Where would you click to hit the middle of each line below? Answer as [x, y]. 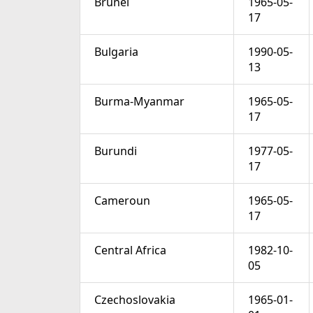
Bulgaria [116, 52]
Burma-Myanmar [139, 102]
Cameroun [122, 201]
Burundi [116, 151]
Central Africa [130, 250]
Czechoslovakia [135, 300]
